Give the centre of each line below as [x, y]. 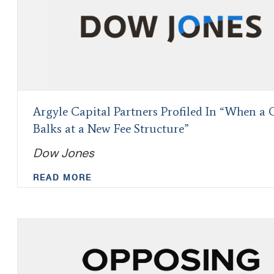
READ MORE [62, 178]
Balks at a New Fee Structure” [111, 128]
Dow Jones [64, 153]
